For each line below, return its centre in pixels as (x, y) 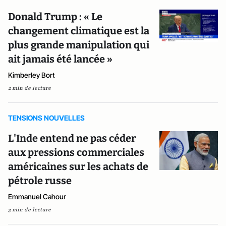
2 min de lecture (30, 88)
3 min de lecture (30, 210)
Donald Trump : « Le (55, 17)
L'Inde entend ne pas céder (72, 138)
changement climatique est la (79, 31)
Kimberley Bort (32, 75)
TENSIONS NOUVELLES (46, 118)
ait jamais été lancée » (60, 59)
